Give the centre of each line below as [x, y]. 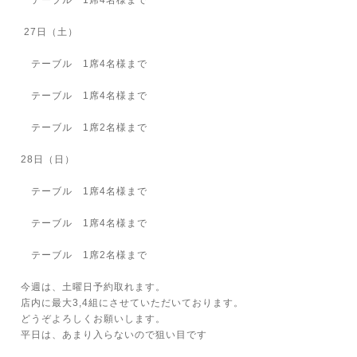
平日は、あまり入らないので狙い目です [114, 335]
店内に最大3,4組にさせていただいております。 [132, 303]
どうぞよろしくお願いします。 [93, 319]
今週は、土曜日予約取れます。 [93, 287]
